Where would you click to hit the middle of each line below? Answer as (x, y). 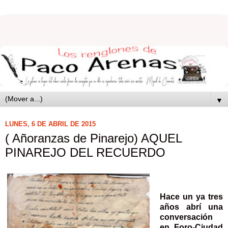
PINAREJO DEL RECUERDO (85, 152)
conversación (186, 217)
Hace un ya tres (191, 197)
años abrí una (191, 207)
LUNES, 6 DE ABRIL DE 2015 (50, 124)
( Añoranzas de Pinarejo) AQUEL (93, 138)
